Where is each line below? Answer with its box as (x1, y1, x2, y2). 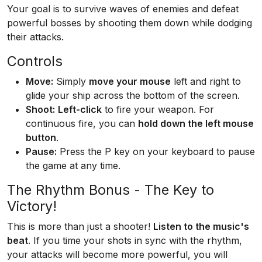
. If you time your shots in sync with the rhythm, (28, 235, 242, 246)
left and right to (171, 75, 241, 87)
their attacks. (7, 31, 64, 43)
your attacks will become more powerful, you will (7, 249, 227, 260)
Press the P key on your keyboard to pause (57, 146, 255, 157)
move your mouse (89, 75, 171, 87)
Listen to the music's (153, 220, 249, 232)
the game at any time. (26, 160, 120, 171)
